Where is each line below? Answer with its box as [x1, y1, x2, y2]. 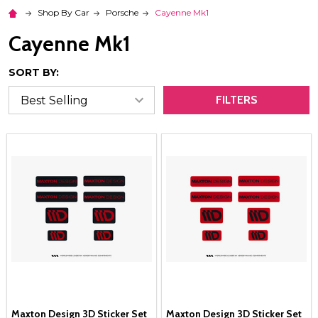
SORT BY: [9, 66, 59, 79]
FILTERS [215, 93, 258, 107]
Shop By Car [38, 7, 89, 18]
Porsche [106, 7, 138, 18]
